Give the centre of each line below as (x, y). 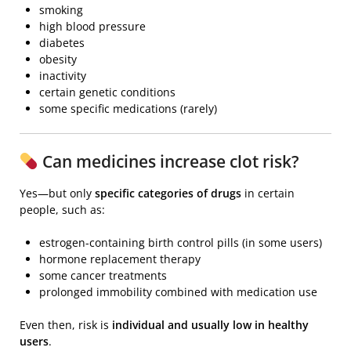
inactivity (63, 76)
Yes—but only (57, 194)
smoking (61, 10)
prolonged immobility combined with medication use (178, 292)
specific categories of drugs (168, 194)
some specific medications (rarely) (128, 109)
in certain (268, 194)
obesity (58, 60)
